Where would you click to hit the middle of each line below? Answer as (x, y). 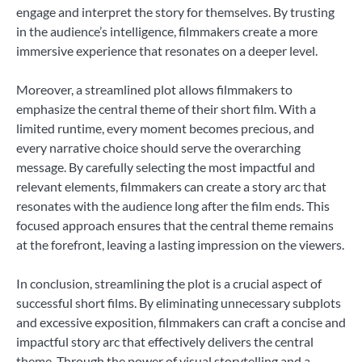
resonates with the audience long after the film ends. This (173, 205)
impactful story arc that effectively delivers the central (165, 341)
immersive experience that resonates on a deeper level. (167, 50)
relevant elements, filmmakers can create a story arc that (171, 186)
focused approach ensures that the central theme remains (175, 225)
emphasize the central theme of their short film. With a (166, 108)
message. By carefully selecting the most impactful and (166, 166)
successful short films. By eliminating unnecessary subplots (179, 302)
